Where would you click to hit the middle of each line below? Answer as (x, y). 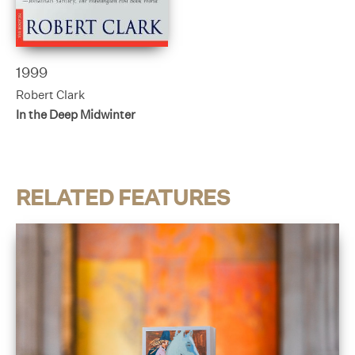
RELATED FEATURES (123, 198)
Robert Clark (50, 94)
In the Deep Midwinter (76, 115)
